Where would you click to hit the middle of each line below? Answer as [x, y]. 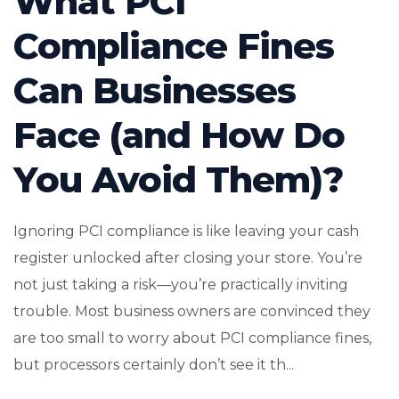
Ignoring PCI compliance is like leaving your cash [186, 231]
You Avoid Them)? [178, 179]
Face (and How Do [179, 134]
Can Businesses [155, 90]
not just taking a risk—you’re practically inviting [181, 284]
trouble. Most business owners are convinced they [192, 311]
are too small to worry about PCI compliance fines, [192, 338]
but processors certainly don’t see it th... [154, 364]
